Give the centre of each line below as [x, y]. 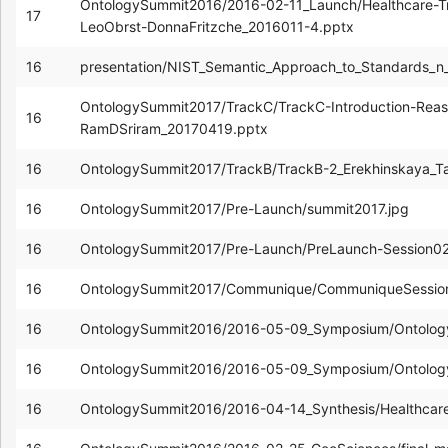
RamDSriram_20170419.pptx [174, 128]
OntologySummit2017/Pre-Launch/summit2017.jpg [244, 208]
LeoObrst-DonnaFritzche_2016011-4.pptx [217, 26]
